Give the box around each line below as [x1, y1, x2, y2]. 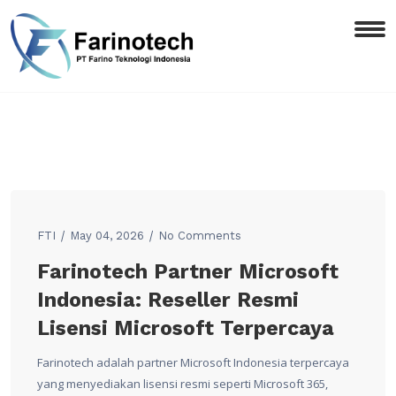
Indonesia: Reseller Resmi [37, 288, 299, 313]
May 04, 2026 [70, 229, 144, 243]
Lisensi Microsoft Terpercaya [37, 316, 334, 341]
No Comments [158, 229, 241, 243]
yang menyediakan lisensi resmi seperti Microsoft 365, [37, 376, 328, 392]
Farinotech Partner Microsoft [37, 260, 339, 285]
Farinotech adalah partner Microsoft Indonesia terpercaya [37, 354, 349, 371]
